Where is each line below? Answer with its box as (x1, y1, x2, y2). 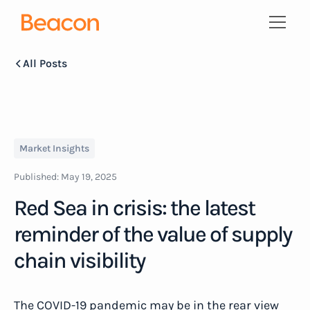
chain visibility (14, 248, 145, 273)
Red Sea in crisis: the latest (14, 195, 255, 221)
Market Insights (19, 143, 89, 154)
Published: (14, 171, 61, 183)
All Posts (22, 57, 67, 70)
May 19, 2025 (61, 171, 117, 183)
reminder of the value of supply (14, 221, 291, 247)
